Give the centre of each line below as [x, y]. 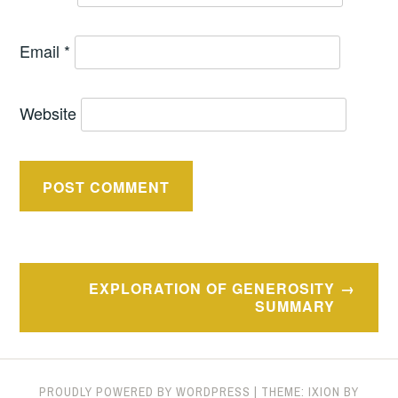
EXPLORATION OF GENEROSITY [212, 289]
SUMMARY [295, 306]
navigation [81, 312]
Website [48, 113]
